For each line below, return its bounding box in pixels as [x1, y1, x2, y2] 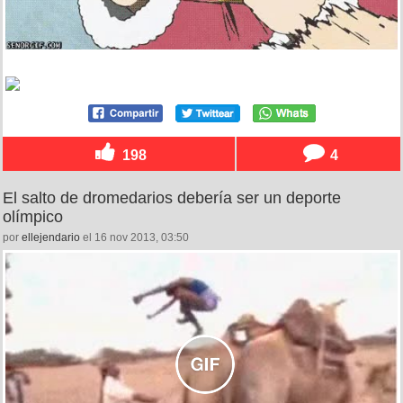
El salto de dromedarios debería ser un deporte [3, 189, 341, 208]
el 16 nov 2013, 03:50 [80, 231, 189, 245]
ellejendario [22, 231, 80, 245]
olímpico [3, 208, 63, 227]
